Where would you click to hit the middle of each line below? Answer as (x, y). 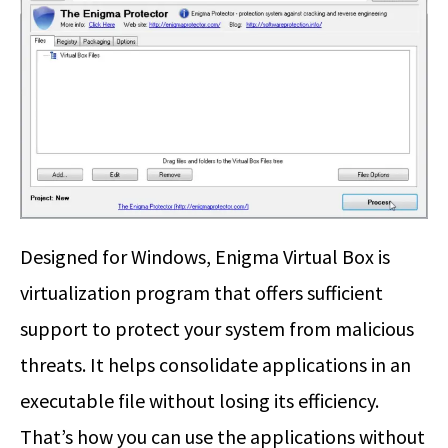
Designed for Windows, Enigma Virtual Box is (205, 256)
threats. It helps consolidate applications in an (215, 364)
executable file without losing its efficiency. (199, 400)
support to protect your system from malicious (217, 328)
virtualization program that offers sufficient (201, 292)
